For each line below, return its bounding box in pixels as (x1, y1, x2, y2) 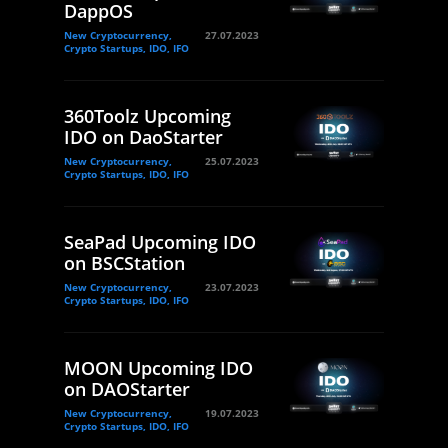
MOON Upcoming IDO (64, 356, 253, 381)
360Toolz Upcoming (64, 104, 231, 129)
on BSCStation (64, 251, 185, 276)
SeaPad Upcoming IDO (64, 230, 256, 255)
